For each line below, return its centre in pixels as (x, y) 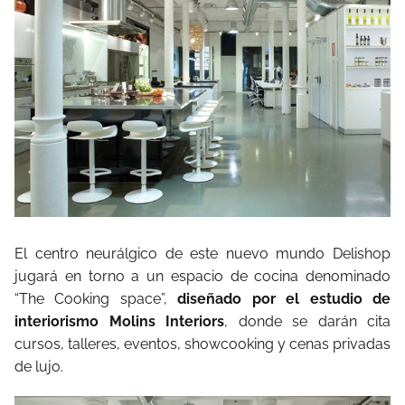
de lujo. (39, 366)
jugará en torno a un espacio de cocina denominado (202, 276)
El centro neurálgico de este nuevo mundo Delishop (202, 253)
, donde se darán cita (307, 321)
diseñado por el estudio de (284, 298)
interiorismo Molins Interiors (119, 321)
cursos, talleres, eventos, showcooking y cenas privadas (202, 344)
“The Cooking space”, (96, 298)
